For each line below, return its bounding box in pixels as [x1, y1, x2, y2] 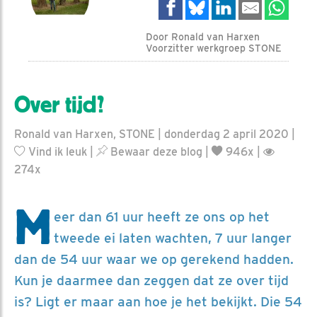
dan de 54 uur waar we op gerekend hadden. [14, 250, 294, 267]
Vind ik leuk [25, 144, 87, 158]
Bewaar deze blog [108, 144, 202, 158]
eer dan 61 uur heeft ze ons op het [54, 208, 270, 225]
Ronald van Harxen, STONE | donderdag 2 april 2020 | [14, 127, 295, 141]
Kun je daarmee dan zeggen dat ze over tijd [14, 272, 289, 289]
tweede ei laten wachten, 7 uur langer [54, 229, 292, 246]
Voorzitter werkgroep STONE [146, 42, 282, 54]
